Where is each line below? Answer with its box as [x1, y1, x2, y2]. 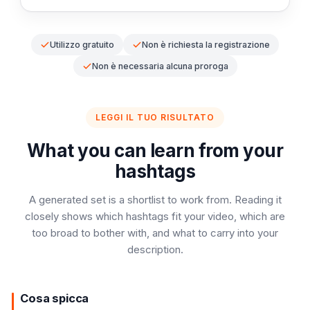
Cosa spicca [20, 291, 89, 305]
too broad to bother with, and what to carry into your [32, 226, 278, 239]
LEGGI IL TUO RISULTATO [95, 112, 215, 122]
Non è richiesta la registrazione [142, 39, 270, 50]
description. [127, 243, 183, 256]
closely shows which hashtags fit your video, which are [25, 210, 285, 223]
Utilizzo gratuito [50, 39, 114, 50]
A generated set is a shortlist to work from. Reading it [28, 193, 282, 206]
